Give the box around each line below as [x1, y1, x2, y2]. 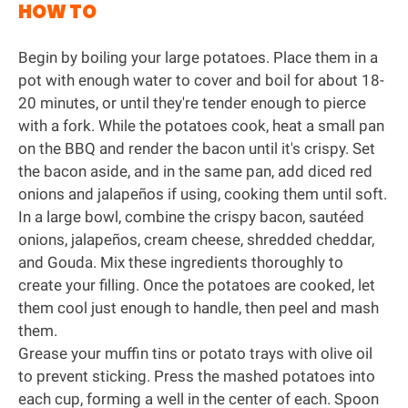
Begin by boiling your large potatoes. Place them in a [18, 47, 378, 66]
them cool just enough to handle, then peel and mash [18, 298, 379, 317]
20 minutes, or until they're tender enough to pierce [18, 93, 366, 112]
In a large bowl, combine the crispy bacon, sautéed [18, 207, 364, 226]
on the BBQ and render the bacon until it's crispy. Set [18, 138, 375, 158]
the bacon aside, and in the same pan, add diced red [18, 161, 372, 180]
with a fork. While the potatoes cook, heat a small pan [18, 116, 384, 135]
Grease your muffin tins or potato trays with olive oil [18, 343, 372, 362]
